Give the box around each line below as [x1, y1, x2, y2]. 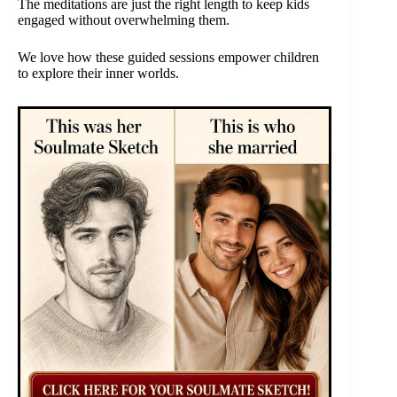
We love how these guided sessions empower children [18, 49, 319, 65]
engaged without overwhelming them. [18, 12, 230, 27]
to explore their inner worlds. [18, 65, 179, 81]
